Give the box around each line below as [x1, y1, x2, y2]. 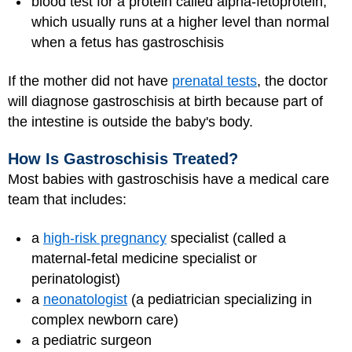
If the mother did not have [8, 72, 172, 89]
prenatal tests [172, 72, 257, 89]
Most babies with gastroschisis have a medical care [8, 171, 329, 188]
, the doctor [257, 72, 328, 89]
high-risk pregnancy [43, 229, 167, 246]
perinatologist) [31, 270, 120, 287]
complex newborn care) [31, 311, 178, 328]
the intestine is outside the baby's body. [8, 113, 253, 130]
